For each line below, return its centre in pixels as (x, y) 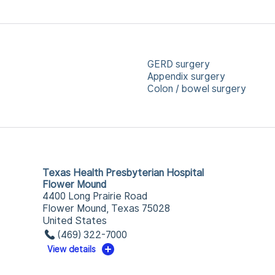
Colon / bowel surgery (197, 89)
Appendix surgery (186, 76)
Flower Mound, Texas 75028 (106, 208)
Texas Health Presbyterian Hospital (123, 173)
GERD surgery (179, 64)
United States (74, 221)
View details (72, 249)
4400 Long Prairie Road (95, 196)
